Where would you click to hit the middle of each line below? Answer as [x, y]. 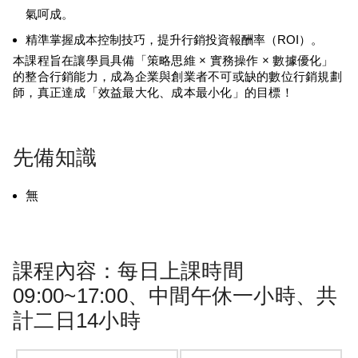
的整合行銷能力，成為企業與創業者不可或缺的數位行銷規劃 [177, 77]
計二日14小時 [77, 321]
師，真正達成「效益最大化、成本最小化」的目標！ [153, 93]
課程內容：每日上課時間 [128, 271]
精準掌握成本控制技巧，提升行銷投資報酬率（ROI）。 [174, 40]
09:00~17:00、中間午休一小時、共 [175, 296]
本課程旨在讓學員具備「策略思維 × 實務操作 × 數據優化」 [173, 61]
